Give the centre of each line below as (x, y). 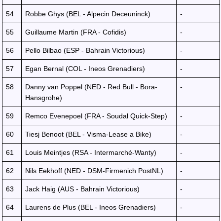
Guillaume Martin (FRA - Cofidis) (76, 32)
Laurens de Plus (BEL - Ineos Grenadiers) (91, 207)
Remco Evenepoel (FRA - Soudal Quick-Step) (96, 116)
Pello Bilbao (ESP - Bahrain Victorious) (85, 50)
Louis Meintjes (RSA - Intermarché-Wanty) (91, 152)
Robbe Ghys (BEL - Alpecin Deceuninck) (88, 14)
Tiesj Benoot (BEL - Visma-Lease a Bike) (88, 134)
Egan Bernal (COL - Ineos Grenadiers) (85, 69)
